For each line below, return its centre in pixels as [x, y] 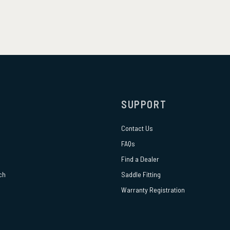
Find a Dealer [140, 159]
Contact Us [137, 128]
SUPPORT [144, 104]
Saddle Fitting [141, 175]
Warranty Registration [153, 190]
